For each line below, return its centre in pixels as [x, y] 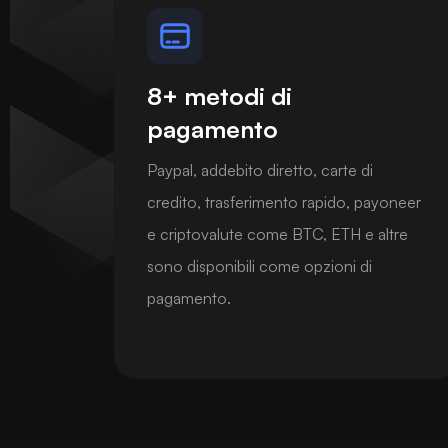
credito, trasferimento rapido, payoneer [284, 201]
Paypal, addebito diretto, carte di [260, 169]
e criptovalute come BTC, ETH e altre [277, 233]
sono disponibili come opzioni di [259, 265]
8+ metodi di [219, 95]
